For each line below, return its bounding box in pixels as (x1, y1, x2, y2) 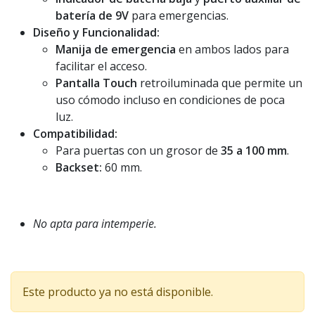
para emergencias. (129, 8, 229, 23)
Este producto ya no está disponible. (22, 284, 213, 300)
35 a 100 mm (221, 143, 287, 158)
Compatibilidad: (33, 126, 117, 141)
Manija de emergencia (56, 41, 176, 57)
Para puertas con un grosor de (56, 143, 221, 158)
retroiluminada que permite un (137, 75, 302, 91)
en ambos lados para (176, 41, 289, 57)
